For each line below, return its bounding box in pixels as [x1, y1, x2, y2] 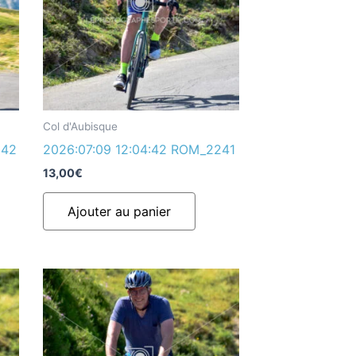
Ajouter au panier [67, 203, 171, 220]
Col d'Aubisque [42, 120, 118, 133]
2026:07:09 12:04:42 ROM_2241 [42, 141, 235, 158]
